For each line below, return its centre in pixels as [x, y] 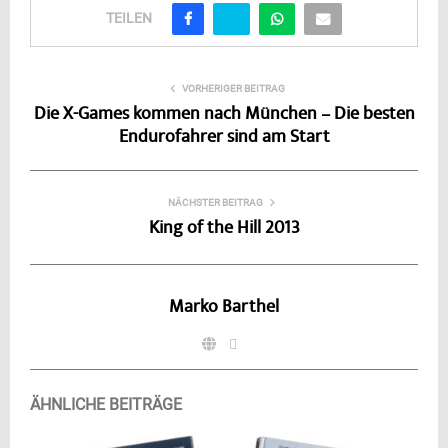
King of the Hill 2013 [224, 228]
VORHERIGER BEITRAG [233, 88]
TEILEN [129, 17]
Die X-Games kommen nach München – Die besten [224, 114]
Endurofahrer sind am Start [224, 137]
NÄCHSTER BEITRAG [215, 202]
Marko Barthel [224, 307]
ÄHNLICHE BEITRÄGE [106, 404]
